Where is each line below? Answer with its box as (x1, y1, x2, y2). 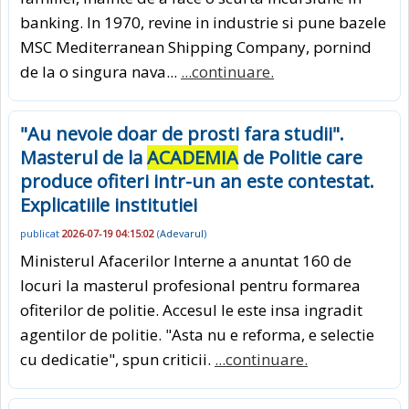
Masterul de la (20, 145, 147, 171)
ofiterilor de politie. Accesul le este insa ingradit (20, 299, 362, 321)
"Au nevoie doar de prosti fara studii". (20, 121, 344, 147)
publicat (20, 225, 62, 240)
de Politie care (238, 145, 362, 171)
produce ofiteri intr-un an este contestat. (20, 169, 374, 194)
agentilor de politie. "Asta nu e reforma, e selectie (20, 324, 374, 346)
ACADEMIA (147, 145, 238, 171)
